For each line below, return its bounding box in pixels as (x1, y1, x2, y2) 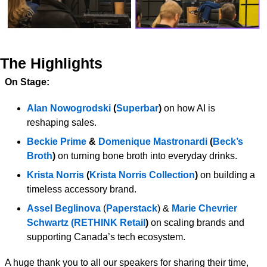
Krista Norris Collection (89, 169, 195, 180)
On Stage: (5, 76, 49, 87)
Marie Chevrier (172, 203, 237, 213)
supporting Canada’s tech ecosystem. (27, 231, 185, 242)
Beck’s (213, 136, 243, 147)
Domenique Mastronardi (98, 136, 210, 147)
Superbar (116, 103, 159, 113)
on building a (200, 169, 255, 180)
